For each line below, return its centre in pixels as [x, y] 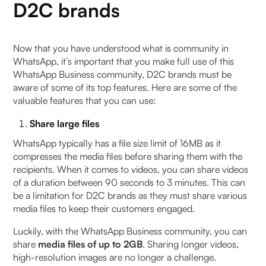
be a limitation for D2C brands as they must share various [130, 195]
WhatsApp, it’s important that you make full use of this [124, 61]
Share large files [67, 123]
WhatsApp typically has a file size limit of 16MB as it [117, 143]
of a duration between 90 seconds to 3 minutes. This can [129, 182]
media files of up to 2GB [91, 244]
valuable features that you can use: [86, 100]
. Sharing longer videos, [191, 244]
